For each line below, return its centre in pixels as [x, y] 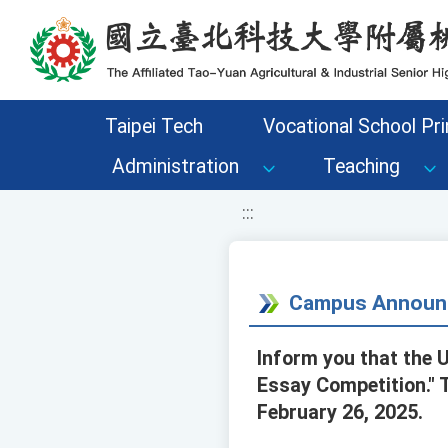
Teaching [361, 166]
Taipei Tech [153, 126]
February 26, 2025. [340, 413]
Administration [175, 166]
